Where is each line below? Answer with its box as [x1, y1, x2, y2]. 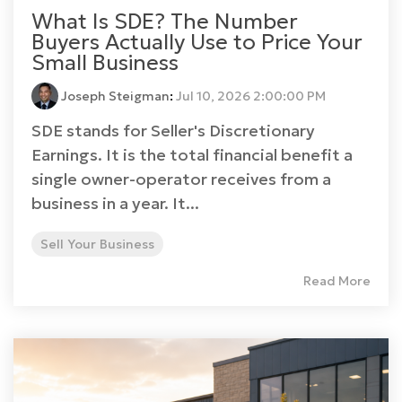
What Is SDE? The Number [31, 8, 298, 36]
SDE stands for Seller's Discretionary [31, 120, 315, 142]
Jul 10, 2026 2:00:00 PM [176, 88, 326, 105]
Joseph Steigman [58, 88, 170, 105]
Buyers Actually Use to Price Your [31, 29, 363, 57]
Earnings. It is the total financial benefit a [31, 144, 353, 166]
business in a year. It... [31, 193, 199, 214]
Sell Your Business [40, 236, 154, 253]
